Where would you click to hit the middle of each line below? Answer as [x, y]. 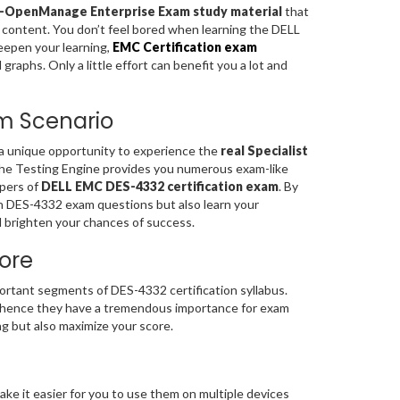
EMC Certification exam [184, 47]
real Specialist [264, 151]
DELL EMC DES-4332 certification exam [159, 187]
